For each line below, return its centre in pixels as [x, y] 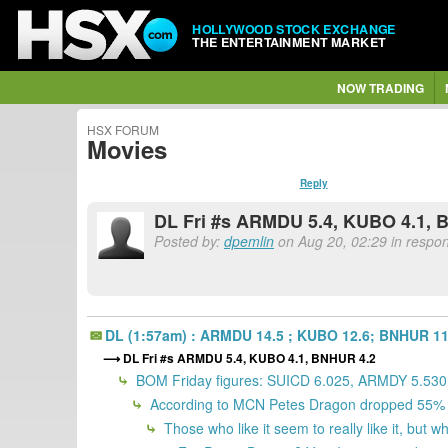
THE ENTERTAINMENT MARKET [289, 41]
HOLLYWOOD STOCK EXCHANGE [294, 28]
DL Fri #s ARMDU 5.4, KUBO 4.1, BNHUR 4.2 [249, 357]
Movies [127, 149]
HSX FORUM [123, 129]
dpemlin [249, 241]
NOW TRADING [380, 88]
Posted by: [189, 241]
